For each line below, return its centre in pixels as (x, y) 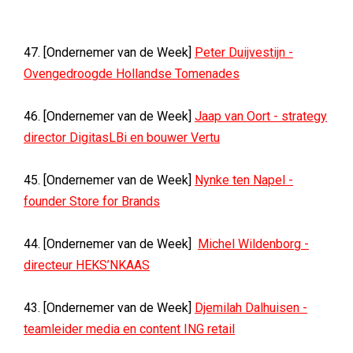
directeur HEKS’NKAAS (87, 265)
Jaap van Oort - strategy (261, 116)
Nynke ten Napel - (244, 180)
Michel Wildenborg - (253, 244)
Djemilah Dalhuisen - (251, 308)
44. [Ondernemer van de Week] (111, 244)
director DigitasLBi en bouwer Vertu (122, 137)
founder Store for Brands (92, 201)
